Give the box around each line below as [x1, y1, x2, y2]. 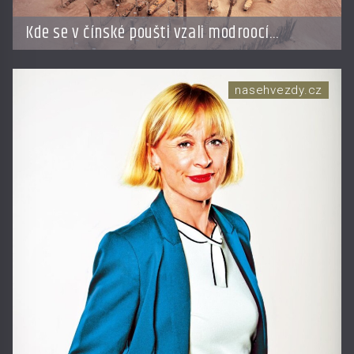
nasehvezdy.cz [235, 83, 322, 98]
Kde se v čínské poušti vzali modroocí [25, 19, 269, 47]
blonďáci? [25, 40, 88, 68]
